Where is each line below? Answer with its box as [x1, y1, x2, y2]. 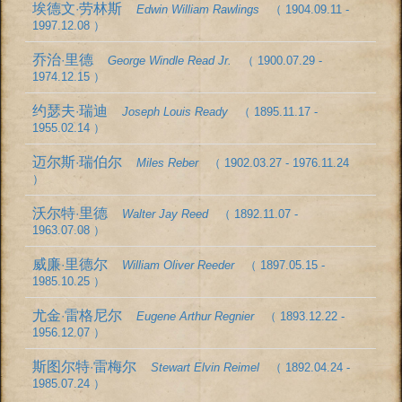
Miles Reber [136, 155, 199, 170]
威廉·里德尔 [32, 252, 123, 274]
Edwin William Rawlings [136, 2, 260, 16]
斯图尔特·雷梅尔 [32, 354, 152, 376]
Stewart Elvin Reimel [151, 360, 260, 374]
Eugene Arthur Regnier [136, 309, 255, 323]
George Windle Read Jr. [108, 53, 232, 67]
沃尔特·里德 [32, 201, 123, 223]
